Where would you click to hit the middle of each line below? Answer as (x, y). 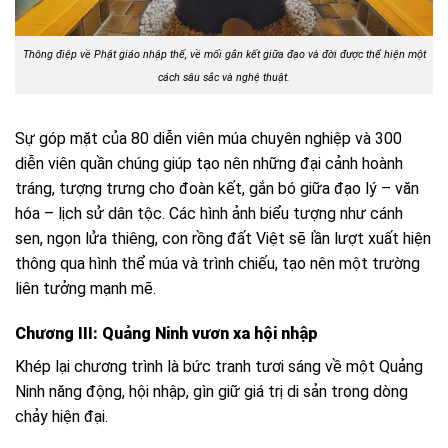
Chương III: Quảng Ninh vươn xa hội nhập (166, 334)
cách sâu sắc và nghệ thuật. (224, 77)
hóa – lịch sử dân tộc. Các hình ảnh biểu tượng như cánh (209, 213)
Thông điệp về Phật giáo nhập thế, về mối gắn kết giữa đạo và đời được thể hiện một (224, 54)
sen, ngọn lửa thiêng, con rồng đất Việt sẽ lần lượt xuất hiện (223, 238)
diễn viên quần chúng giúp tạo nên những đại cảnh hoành (209, 163)
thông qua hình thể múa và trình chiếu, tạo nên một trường (217, 263)
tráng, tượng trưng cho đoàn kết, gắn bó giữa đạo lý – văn (217, 188)
